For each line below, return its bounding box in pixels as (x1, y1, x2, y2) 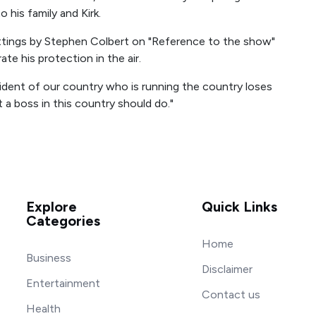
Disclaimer (202, 262, 253, 276)
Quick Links (202, 198, 277, 215)
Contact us (202, 288, 260, 301)
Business (26, 251, 71, 265)
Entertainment (26, 276, 100, 290)
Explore (26, 198, 77, 215)
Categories (26, 212, 100, 229)
